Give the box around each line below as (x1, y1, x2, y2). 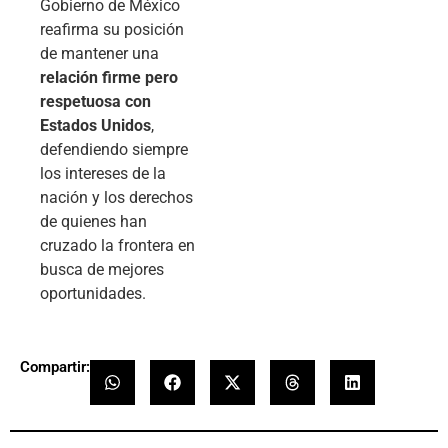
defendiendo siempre (40, 139, 188, 159)
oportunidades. (40, 283, 146, 303)
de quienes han (40, 211, 147, 231)
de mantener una (40, 43, 159, 63)
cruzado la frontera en (40, 235, 195, 255)
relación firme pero (40, 67, 178, 87)
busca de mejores (40, 259, 164, 279)
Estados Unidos (40, 115, 151, 135)
